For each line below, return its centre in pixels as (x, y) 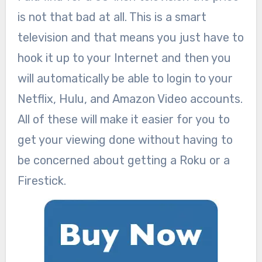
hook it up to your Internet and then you (124, 58)
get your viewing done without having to (125, 139)
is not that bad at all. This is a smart (112, 17)
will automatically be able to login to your (125, 78)
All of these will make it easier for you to (123, 119)
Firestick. (42, 180)
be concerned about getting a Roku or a (123, 160)
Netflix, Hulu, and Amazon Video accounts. (130, 99)
